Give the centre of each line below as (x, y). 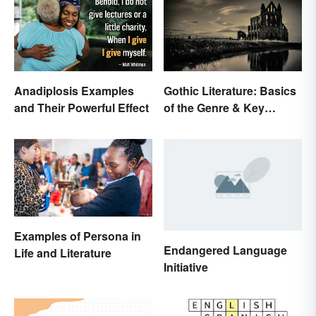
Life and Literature (63, 253)
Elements (189, 124)
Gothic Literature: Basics (230, 90)
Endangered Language (225, 250)
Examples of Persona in (78, 236)
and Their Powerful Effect (81, 107)
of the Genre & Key (214, 107)
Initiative (186, 267)
